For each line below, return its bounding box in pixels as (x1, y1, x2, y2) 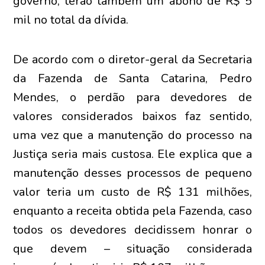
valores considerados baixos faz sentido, (13, 108, 252, 124)
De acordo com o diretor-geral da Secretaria (13, 51, 252, 67)
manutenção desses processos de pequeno (13, 165, 252, 181)
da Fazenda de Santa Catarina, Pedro (13, 70, 252, 86)
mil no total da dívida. (13, 12, 129, 28)
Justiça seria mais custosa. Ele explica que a (13, 146, 252, 162)
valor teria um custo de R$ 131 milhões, (13, 184, 252, 200)
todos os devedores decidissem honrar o (13, 222, 252, 238)
